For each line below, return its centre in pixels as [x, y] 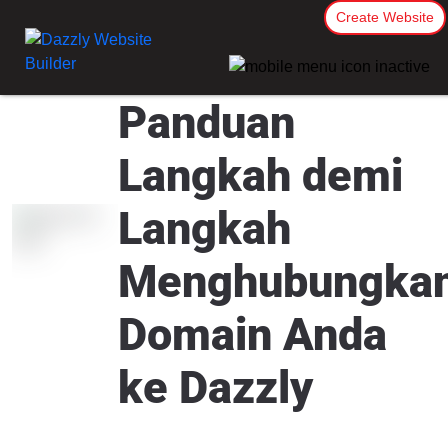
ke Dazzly [215, 387]
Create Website [385, 16]
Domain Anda [252, 334]
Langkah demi [260, 175]
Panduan [206, 122]
